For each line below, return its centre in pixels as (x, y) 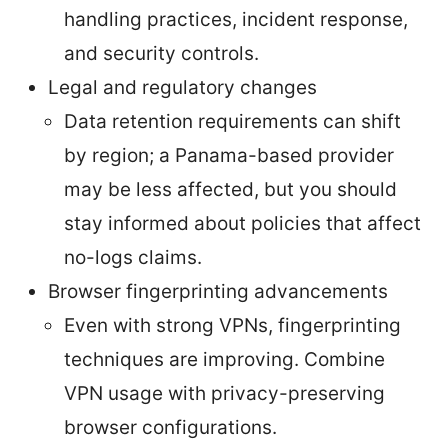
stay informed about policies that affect (242, 223)
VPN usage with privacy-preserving (224, 393)
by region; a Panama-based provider (229, 155)
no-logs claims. (133, 257)
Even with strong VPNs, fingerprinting (232, 325)
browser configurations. (170, 427)
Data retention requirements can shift (232, 121)
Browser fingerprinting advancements (218, 291)
